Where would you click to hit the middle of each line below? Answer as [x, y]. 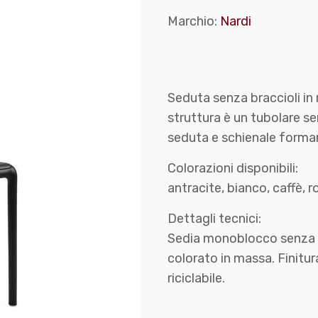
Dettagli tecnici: [214, 218]
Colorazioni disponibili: [233, 168]
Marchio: [194, 21]
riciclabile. [196, 278]
